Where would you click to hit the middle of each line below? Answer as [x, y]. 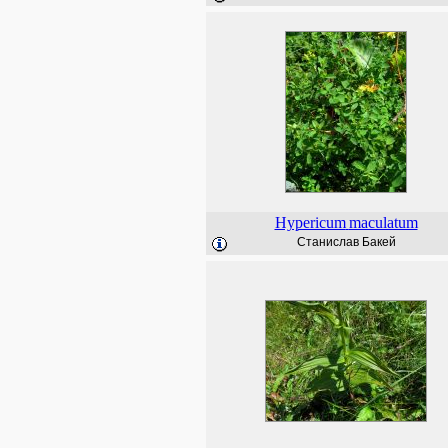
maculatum [383, 222]
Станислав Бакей [346, 242]
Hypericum [310, 222]
